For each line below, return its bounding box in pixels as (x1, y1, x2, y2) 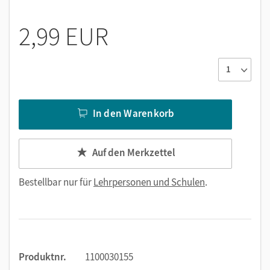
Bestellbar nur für (19, 175, 93, 189)
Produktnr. (19, 250, 66, 263)
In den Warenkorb (92, 107, 175, 121)
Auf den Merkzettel (92, 146, 175, 160)
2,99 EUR (19, 20, 108, 52)
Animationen (34, 1, 89, 14)
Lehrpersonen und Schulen (93, 175, 205, 189)
